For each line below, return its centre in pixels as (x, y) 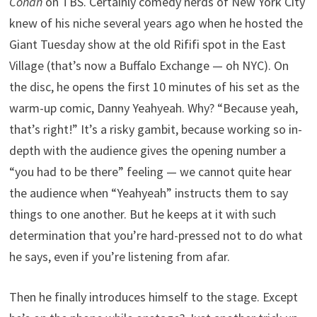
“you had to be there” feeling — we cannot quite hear (151, 172)
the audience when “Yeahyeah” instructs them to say (149, 193)
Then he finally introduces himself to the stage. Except (154, 297)
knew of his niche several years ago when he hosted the (156, 23)
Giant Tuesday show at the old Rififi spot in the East (148, 44)
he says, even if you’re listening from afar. (120, 257)
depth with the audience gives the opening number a (148, 150)
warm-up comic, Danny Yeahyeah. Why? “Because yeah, (154, 108)
